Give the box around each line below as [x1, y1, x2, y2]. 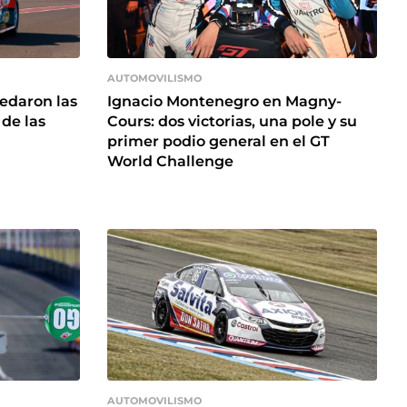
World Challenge [107, 152, 233, 170]
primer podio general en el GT [107, 132, 330, 150]
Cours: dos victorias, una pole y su [107, 112, 357, 130]
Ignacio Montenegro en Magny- [107, 92, 342, 110]
